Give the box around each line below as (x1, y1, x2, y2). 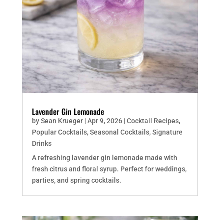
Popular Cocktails (31, 128, 87, 136)
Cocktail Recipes (126, 116, 179, 125)
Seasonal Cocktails (89, 128, 149, 136)
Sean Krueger (40, 116, 83, 125)
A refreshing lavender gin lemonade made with (31, 153, 177, 162)
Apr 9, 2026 (87, 116, 122, 125)
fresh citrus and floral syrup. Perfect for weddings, (31, 165, 187, 173)
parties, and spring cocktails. (31, 176, 121, 184)
